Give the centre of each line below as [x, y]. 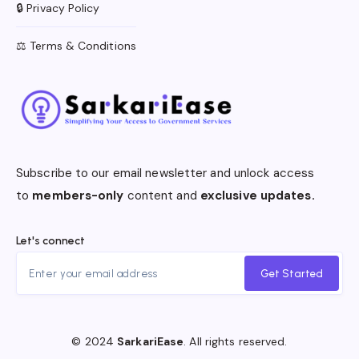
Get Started [291, 273]
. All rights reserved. [236, 342]
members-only [78, 196]
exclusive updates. [257, 196]
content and [162, 196]
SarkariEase [151, 342]
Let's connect [50, 241]
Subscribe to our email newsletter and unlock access [165, 173]
